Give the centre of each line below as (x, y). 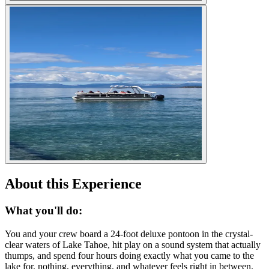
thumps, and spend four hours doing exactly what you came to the (129, 255)
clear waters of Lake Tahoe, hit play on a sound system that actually (133, 244)
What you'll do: (44, 211)
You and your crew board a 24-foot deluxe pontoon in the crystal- (129, 234)
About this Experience (73, 184)
